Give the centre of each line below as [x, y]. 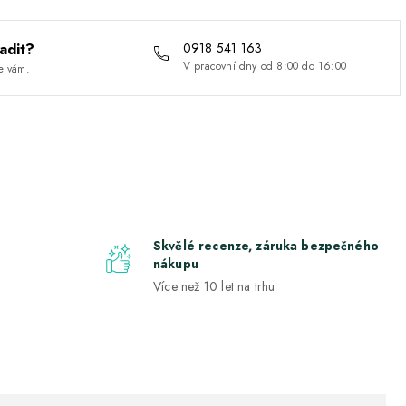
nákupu [176, 264]
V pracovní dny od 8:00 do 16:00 [265, 67]
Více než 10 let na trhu [214, 287]
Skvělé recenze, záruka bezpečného [266, 246]
